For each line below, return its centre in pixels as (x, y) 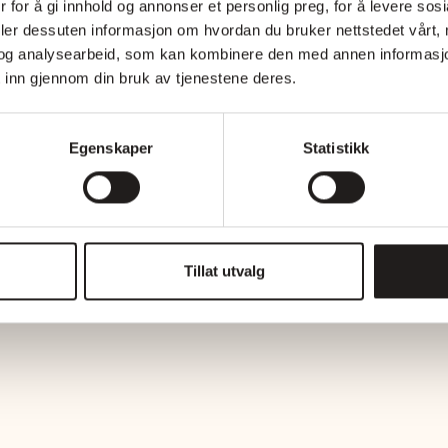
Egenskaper (111, 148)
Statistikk (336, 148)
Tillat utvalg (224, 271)
